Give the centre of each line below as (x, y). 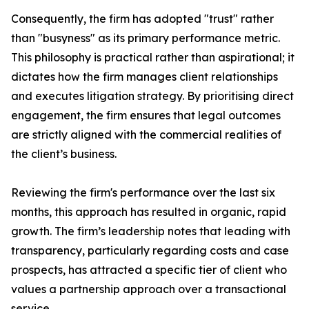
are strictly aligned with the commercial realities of (146, 135)
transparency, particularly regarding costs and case (150, 251)
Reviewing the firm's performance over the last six (143, 193)
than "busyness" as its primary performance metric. (146, 38)
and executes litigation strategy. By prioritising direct (152, 96)
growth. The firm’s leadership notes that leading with (151, 231)
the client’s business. (64, 154)
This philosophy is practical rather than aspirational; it (153, 58)
